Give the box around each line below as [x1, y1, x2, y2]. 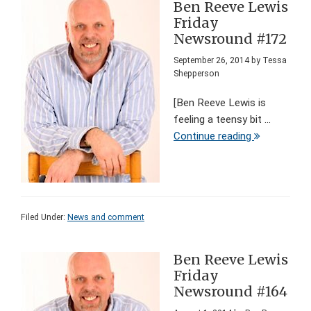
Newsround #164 [174, 283, 287, 301]
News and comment [67, 212, 144, 223]
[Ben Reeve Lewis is [174, 96, 266, 110]
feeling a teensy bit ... [174, 113, 271, 126]
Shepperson [174, 69, 219, 79]
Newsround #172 [174, 31, 287, 48]
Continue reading [174, 130, 254, 143]
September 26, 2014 [174, 56, 249, 66]
